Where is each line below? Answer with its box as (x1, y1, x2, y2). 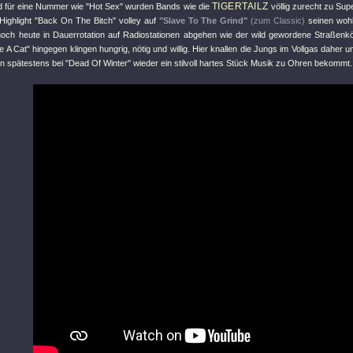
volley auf (115, 16, 159, 25)
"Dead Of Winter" (65, 58, 131, 68)
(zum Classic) (251, 16, 306, 25)
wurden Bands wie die (123, 2, 212, 11)
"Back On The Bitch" (34, 16, 116, 25)
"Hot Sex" (86, 2, 124, 11)
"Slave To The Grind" (158, 16, 248, 25)
